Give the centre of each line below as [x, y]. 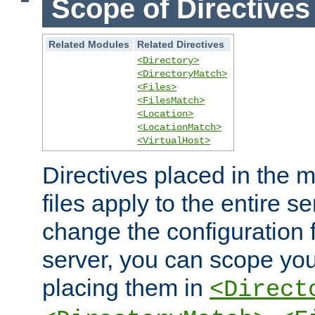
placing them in [126, 287]
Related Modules [89, 44]
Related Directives [181, 44]
